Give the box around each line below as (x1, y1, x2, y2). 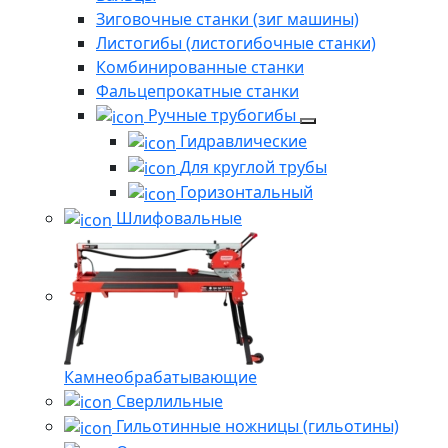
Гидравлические (180, 129, 307, 152)
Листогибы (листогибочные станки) (96, 32, 376, 55)
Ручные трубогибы (148, 104, 300, 127)
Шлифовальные (116, 206, 242, 229)
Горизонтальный (180, 181, 313, 204)
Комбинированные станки (96, 56, 304, 79)
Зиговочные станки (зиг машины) (96, 8, 359, 31)
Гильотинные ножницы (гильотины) (116, 415, 399, 438)
